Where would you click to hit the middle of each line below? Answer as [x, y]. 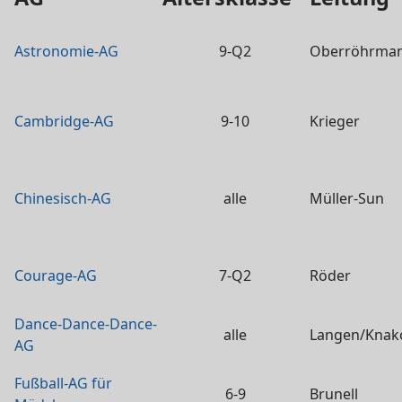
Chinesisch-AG [63, 198]
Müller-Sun [347, 198]
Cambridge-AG [64, 121]
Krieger [335, 121]
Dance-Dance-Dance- [86, 324]
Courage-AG [56, 275]
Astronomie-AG [66, 51]
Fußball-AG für [63, 383]
